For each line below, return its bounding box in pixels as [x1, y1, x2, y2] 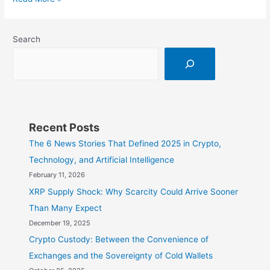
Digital [12, 68, 37, 78]
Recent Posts [29, 121, 100, 134]
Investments [12, 113, 61, 124]
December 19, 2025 [29, 218, 91, 227]
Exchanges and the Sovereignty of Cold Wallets [29, 251, 213, 261]
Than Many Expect [29, 202, 102, 213]
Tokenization [12, 8, 61, 18]
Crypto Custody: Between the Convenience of [29, 234, 209, 245]
